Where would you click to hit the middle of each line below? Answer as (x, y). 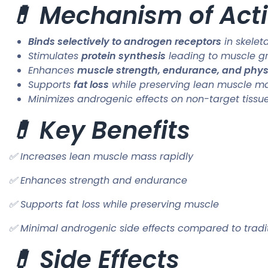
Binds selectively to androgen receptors (125, 42)
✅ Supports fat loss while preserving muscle (114, 205)
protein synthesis (124, 56)
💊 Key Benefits (100, 131)
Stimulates (55, 56)
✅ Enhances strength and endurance (98, 181)
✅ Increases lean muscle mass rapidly (101, 157)
